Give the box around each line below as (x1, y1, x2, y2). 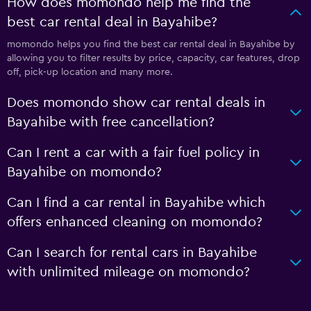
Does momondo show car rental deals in (7, 95, 265, 110)
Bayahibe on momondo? (7, 165, 162, 179)
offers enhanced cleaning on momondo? (7, 215, 262, 229)
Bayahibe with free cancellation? (7, 115, 215, 129)
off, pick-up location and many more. (7, 67, 173, 77)
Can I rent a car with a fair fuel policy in (7, 145, 260, 160)
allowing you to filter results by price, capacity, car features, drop (7, 53, 300, 63)
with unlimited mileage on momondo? (7, 264, 250, 279)
